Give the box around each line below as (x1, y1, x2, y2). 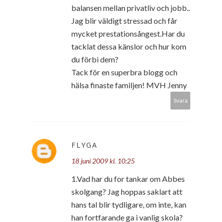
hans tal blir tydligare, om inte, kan (71, 199, 186, 209)
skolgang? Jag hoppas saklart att (71, 186, 182, 196)
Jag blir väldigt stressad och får (71, 15, 177, 25)
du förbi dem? (71, 54, 118, 64)
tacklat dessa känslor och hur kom (71, 41, 186, 51)
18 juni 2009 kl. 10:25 (71, 156, 135, 165)
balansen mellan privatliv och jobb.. (71, 2, 190, 12)
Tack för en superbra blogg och (71, 67, 177, 77)
